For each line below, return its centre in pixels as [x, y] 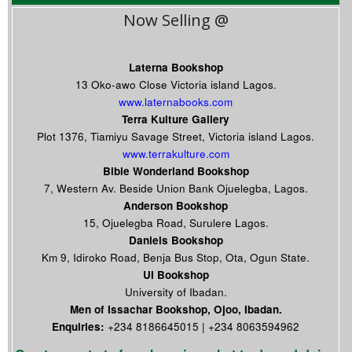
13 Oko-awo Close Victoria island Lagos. [176, 84]
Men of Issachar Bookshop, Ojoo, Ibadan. [176, 309]
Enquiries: [80, 326]
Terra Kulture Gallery [176, 119]
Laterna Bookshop [176, 67]
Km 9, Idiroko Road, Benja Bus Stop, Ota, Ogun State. [176, 257]
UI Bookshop [176, 274]
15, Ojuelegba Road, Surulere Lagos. [176, 222]
